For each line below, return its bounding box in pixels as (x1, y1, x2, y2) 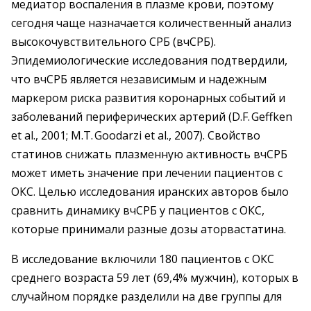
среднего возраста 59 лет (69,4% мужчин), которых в (11, 270, 299, 285)
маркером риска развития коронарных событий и (11, 90, 285, 106)
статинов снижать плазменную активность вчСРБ (11, 146, 287, 162)
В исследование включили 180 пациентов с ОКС (11, 251, 274, 267)
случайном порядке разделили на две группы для (11, 289, 282, 304)
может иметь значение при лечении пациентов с (11, 165, 283, 180)
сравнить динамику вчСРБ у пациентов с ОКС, (11, 203, 264, 218)
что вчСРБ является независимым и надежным (11, 72, 267, 87)
